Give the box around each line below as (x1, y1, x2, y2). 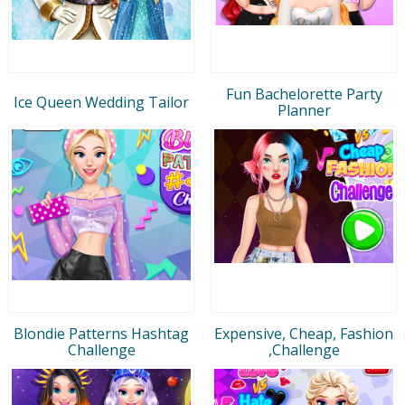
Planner (277, 99, 331, 120)
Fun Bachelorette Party (225, 83, 382, 104)
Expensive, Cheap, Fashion (214, 323, 393, 344)
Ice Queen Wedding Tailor (14, 91, 189, 112)
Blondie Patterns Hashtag (14, 323, 189, 344)
